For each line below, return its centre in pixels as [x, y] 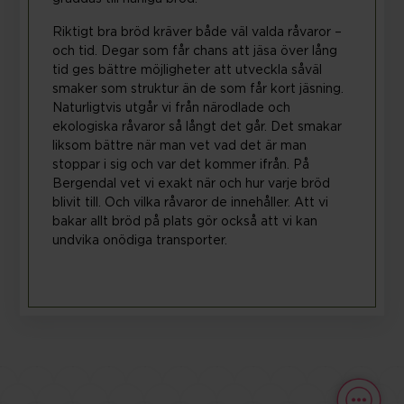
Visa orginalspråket [319, 316]
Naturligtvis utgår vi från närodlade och [172, 109]
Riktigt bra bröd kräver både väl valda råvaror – [197, 33]
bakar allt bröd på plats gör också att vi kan [185, 222]
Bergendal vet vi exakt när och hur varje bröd [192, 184]
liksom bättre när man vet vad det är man [180, 147]
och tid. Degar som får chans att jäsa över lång [195, 52]
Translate [195, 314]
